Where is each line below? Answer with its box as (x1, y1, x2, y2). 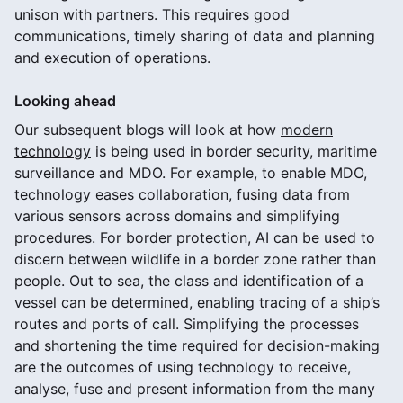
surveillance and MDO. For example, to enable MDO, (14, 163, 367, 182)
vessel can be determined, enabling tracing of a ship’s (14, 292, 380, 311)
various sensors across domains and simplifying (14, 206, 340, 225)
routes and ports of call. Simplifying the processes (14, 314, 359, 333)
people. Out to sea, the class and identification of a (14, 271, 363, 290)
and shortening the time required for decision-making (14, 336, 380, 354)
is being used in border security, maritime (91, 141, 377, 160)
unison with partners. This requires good (14, 4, 290, 23)
